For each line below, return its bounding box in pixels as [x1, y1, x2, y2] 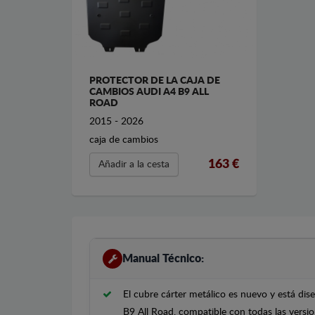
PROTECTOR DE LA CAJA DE [89, 76, 220, 86]
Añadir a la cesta [98, 160, 169, 170]
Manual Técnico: [122, 252, 204, 264]
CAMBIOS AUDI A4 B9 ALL [89, 87, 209, 98]
